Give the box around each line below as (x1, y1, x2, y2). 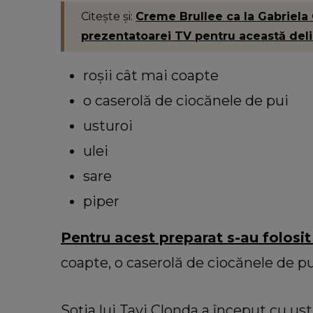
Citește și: (81, 10, 136, 24)
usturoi (83, 117, 133, 135)
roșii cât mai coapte (83, 67, 219, 85)
